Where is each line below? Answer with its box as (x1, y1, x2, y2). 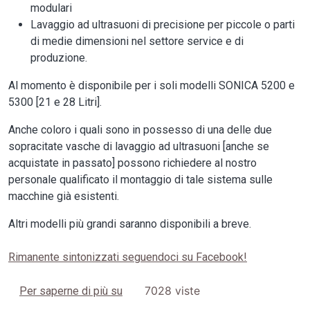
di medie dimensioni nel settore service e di (30, 35, 244, 48)
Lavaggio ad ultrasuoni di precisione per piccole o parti (30, 18, 295, 32)
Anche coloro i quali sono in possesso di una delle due (8, 123, 272, 137)
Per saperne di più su (19, 284, 122, 298)
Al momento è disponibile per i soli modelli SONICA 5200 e (8, 79, 295, 93)
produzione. (30, 51, 87, 65)
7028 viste (145, 284, 200, 298)
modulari (30, 1, 72, 15)
